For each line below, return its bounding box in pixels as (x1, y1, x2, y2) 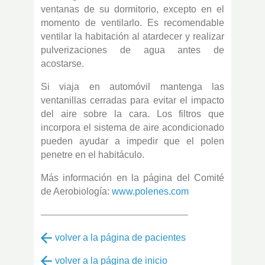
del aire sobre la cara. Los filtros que (41, 109, 224, 119)
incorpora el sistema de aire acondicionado (41, 122, 224, 132)
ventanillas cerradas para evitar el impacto (41, 95, 224, 105)
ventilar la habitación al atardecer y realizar (41, 31, 224, 41)
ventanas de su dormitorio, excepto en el (41, 4, 224, 14)
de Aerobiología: (41, 186, 112, 196)
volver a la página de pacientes (53, 232, 186, 243)
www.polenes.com (112, 186, 189, 196)
